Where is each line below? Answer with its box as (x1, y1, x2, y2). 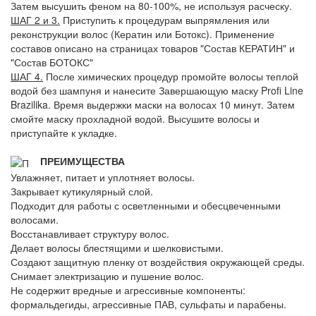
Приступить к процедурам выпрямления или (60, 13, 269, 28)
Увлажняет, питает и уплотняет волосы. (11, 169, 195, 184)
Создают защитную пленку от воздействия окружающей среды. (11, 254, 305, 269)
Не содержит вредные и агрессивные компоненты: (11, 282, 245, 297)
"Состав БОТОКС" (11, 55, 93, 70)
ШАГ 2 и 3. (11, 13, 60, 28)
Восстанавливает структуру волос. (11, 226, 169, 241)
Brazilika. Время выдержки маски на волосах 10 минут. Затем (11, 97, 295, 112)
